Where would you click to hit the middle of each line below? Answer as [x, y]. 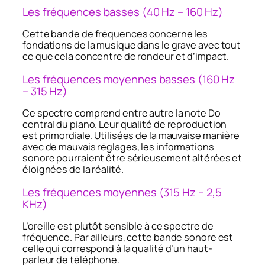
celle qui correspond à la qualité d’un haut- [117, 249]
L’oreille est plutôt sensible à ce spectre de [118, 226]
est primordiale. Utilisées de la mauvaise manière [131, 136]
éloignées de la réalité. [73, 169]
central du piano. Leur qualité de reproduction [125, 125]
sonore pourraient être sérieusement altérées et [132, 158]
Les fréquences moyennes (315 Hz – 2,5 [122, 192]
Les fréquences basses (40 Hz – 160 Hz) [123, 12]
